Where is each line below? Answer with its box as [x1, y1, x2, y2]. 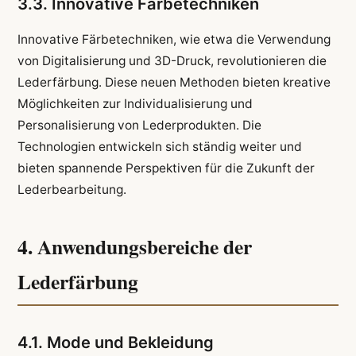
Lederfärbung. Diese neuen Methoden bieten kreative [17, 74, 331, 90]
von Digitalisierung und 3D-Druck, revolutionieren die [17, 52, 327, 68]
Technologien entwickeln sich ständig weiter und [17, 138, 302, 154]
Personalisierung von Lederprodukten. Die [17, 117, 261, 133]
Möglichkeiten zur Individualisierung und [17, 95, 253, 111]
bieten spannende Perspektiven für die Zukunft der [17, 160, 315, 176]
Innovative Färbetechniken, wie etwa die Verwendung [17, 31, 331, 47]
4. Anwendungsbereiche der [17, 231, 252, 261]
